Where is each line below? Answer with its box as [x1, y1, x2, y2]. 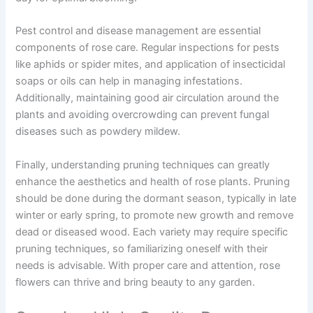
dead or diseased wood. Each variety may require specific [15, 225, 289, 238]
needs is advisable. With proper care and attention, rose [15, 259, 281, 272]
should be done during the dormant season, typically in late [15, 191, 297, 205]
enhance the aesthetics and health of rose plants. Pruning [15, 175, 291, 188]
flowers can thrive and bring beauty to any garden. [15, 275, 256, 289]
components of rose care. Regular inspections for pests [15, 41, 280, 54]
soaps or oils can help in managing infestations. [15, 75, 243, 88]
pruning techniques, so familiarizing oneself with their [15, 242, 268, 255]
